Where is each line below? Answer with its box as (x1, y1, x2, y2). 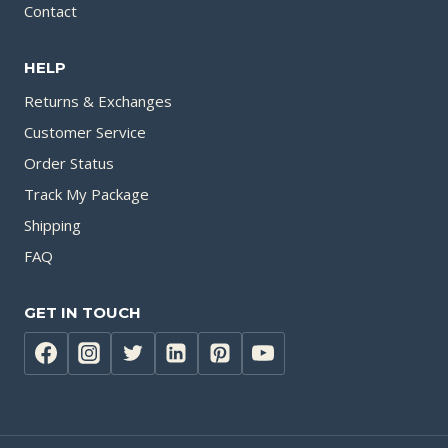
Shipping (24, 215, 81, 236)
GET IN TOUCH (24, 303, 141, 322)
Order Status (24, 153, 114, 174)
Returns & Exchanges (24, 91, 172, 112)
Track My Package (24, 184, 149, 205)
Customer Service (24, 122, 146, 143)
